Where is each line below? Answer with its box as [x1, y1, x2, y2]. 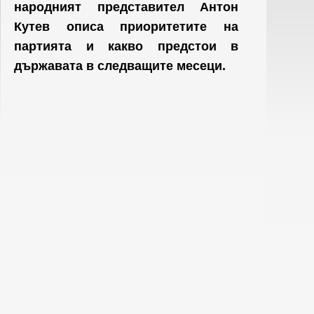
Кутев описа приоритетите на [14, 20, 238, 34]
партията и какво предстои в [14, 39, 238, 53]
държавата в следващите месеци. [14, 59, 229, 73]
